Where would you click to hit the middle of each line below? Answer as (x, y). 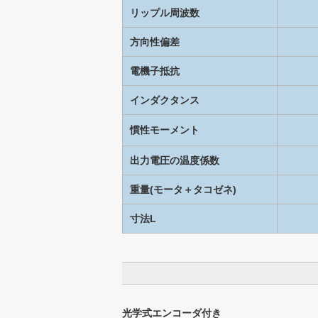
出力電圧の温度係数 (175, 160)
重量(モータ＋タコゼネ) (183, 189)
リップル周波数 (165, 12)
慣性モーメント (165, 130)
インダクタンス (165, 100)
